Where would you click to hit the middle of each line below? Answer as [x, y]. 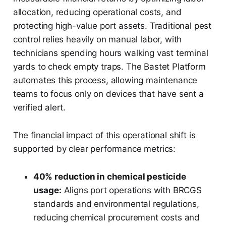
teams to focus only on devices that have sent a [108, 94]
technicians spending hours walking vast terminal [110, 53]
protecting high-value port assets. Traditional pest [112, 25]
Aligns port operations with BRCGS [131, 190]
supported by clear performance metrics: [94, 149]
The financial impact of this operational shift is [104, 135]
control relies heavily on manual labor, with [97, 39]
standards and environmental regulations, [116, 204]
